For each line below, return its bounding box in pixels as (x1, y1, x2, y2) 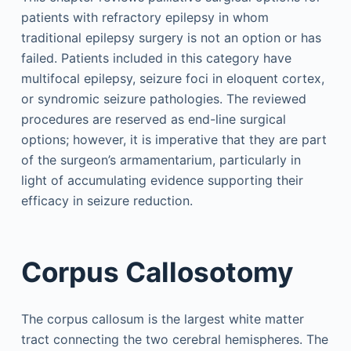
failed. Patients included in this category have (20, 49, 291, 66)
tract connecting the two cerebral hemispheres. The (20, 331, 328, 347)
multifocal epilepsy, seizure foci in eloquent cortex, (20, 70, 324, 86)
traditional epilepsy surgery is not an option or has (20, 29, 321, 45)
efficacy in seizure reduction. (20, 192, 193, 208)
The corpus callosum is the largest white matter (20, 310, 304, 327)
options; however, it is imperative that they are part (20, 131, 327, 147)
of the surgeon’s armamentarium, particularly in (20, 151, 301, 168)
